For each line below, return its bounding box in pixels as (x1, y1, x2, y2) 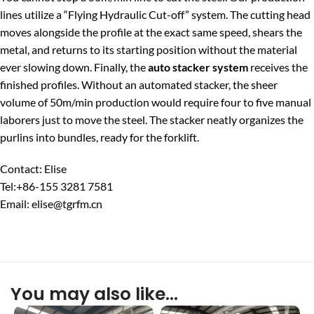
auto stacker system (148, 60, 248, 74)
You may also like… (11, 282, 178, 306)
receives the (248, 60, 308, 74)
